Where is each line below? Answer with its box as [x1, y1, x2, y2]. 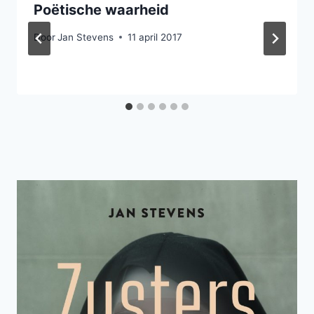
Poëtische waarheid [34, 1, 169, 19]
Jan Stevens [57, 31, 114, 43]
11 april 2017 [128, 31, 183, 43]
